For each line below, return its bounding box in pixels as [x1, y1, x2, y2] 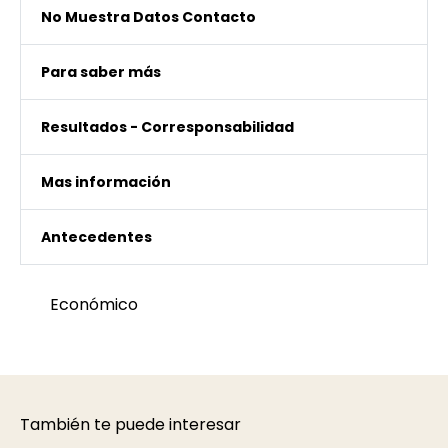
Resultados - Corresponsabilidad [41, 117, 294, 138]
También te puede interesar [20, 413, 241, 437]
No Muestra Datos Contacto [41, 7, 256, 28]
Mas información [41, 172, 171, 193]
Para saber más [41, 62, 161, 83]
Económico [50, 293, 138, 317]
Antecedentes [41, 227, 152, 248]
